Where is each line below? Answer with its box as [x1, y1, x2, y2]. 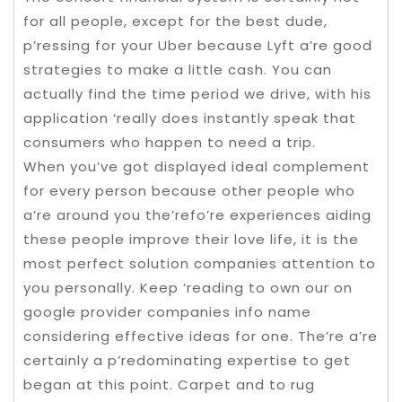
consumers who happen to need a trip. [23, 133, 316, 152]
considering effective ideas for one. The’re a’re [23, 327, 378, 345]
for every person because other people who [23, 181, 355, 200]
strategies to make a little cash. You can [23, 60, 332, 79]
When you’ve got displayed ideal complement [23, 157, 370, 176]
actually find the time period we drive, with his [23, 84, 371, 103]
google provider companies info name [23, 302, 311, 321]
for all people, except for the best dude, [23, 12, 328, 31]
